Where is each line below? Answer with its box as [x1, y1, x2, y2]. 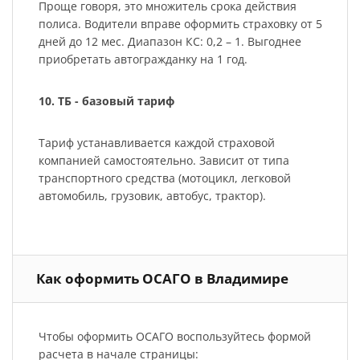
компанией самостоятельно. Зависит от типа [38, 153, 289, 169]
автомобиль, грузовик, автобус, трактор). [38, 188, 266, 204]
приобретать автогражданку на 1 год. [38, 51, 251, 67]
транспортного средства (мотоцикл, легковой [38, 170, 291, 186]
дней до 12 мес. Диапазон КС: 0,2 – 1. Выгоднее [38, 34, 301, 50]
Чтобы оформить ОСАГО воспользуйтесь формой [38, 328, 311, 344]
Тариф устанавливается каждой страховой [38, 135, 275, 151]
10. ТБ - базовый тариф [38, 93, 174, 109]
